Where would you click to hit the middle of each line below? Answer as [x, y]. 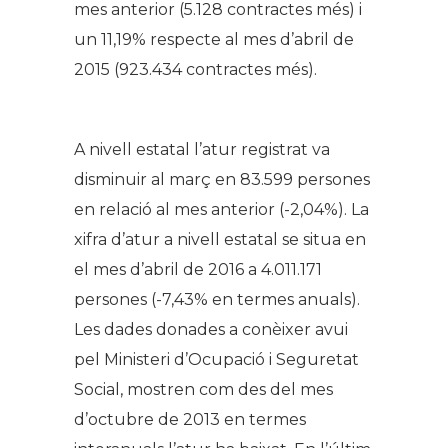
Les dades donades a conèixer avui [211, 330]
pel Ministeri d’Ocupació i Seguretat [216, 360]
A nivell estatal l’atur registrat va [202, 150]
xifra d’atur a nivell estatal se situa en [220, 240]
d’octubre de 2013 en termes [190, 420]
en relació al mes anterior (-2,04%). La [221, 210]
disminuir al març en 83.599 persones [222, 180]
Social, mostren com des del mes [203, 390]
